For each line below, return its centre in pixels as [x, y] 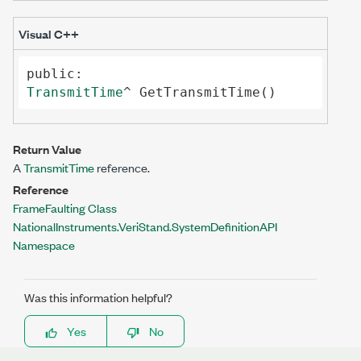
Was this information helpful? [98, 297]
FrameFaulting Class [65, 207]
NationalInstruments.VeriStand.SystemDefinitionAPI [145, 226]
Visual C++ [49, 33]
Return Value [47, 149]
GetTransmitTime [199, 92]
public [50, 73]
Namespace [44, 245]
